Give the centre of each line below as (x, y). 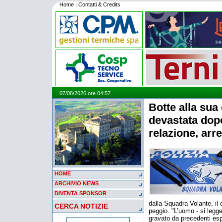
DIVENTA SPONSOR (81, 193)
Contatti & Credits (99, 4)
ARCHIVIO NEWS (77, 183)
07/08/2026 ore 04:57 (85, 93)
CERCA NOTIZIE (81, 206)
